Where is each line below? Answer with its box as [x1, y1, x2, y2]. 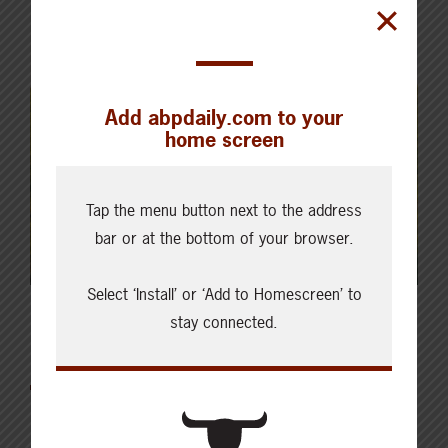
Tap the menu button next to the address [86, 199, 362, 221]
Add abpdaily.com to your [105, 104, 343, 131]
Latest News [30, 333, 200, 374]
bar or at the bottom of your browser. [94, 227, 354, 249]
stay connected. [170, 311, 278, 333]
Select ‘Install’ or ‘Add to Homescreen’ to [86, 283, 362, 305]
